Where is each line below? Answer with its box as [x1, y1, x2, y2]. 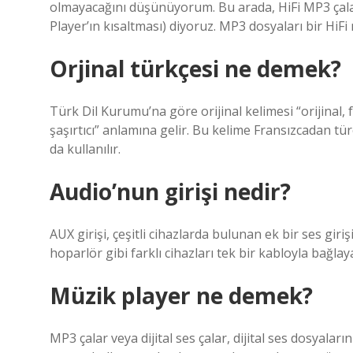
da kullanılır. [50, 140, 121, 158]
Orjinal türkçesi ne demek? [50, 54, 341, 84]
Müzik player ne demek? [50, 281, 313, 310]
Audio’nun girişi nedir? [50, 176, 291, 206]
